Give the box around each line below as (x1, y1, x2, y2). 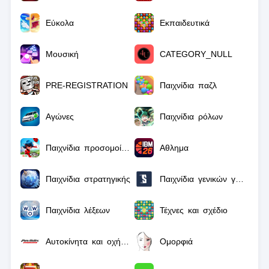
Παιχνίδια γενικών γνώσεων (235, 174, 244, 184)
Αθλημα (160, 143, 189, 153)
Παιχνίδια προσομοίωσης (121, 143, 130, 153)
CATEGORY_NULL (160, 49, 232, 59)
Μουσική (45, 49, 79, 59)
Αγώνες (45, 112, 74, 121)
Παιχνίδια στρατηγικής (45, 174, 130, 184)
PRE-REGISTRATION (45, 80, 128, 90)
